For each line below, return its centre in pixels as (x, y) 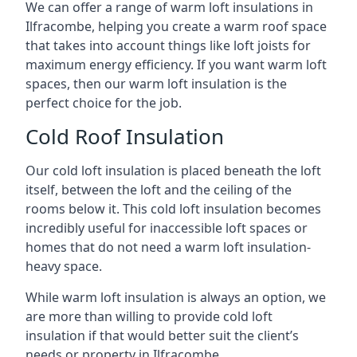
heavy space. (64, 266)
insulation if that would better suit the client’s (162, 335)
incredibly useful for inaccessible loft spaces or (167, 228)
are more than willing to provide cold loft (149, 316)
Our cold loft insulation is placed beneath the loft (173, 171)
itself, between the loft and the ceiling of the (159, 190)
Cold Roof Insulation (125, 136)
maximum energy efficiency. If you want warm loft (176, 65)
